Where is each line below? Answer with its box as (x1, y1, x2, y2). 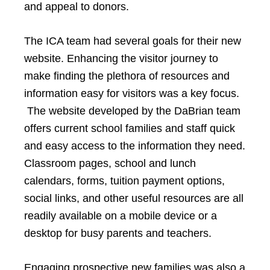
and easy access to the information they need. (24, 140, 245, 152)
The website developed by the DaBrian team (24, 105, 240, 117)
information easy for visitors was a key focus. (24, 87, 239, 99)
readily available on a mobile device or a (24, 210, 217, 222)
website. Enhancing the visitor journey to (24, 52, 218, 64)
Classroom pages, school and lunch (24, 157, 196, 169)
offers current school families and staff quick (24, 122, 235, 134)
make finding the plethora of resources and (24, 70, 230, 82)
